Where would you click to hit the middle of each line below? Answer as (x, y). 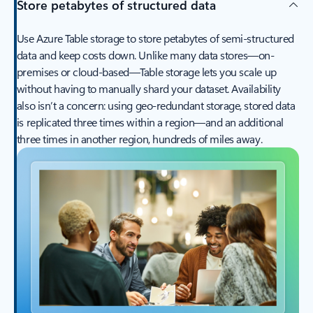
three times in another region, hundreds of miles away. (139, 139)
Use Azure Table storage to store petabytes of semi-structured (155, 38)
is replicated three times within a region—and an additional (150, 122)
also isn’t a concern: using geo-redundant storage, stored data (156, 105)
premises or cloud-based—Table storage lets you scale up (146, 72)
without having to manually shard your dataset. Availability (148, 89)
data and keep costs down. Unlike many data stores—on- (145, 55)
